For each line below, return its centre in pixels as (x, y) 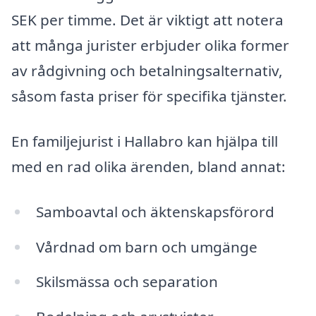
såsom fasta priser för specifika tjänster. (149, 96)
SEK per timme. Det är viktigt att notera (147, 20)
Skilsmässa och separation (127, 282)
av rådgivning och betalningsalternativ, (147, 71)
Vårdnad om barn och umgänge (146, 247)
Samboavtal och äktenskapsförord (155, 211)
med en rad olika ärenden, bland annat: (148, 167)
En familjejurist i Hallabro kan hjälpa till (145, 141)
